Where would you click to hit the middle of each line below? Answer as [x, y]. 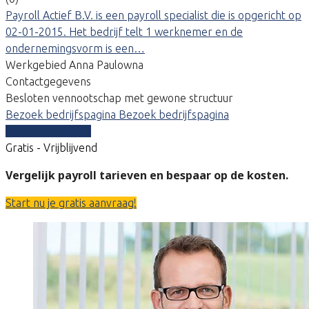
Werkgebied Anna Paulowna [74, 64]
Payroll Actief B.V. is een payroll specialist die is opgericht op [153, 15]
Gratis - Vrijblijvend [51, 147]
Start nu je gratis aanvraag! [71, 202]
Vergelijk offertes [48, 131]
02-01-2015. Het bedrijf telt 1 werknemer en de [124, 31]
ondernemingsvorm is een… [75, 48]
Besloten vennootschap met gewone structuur [119, 98]
